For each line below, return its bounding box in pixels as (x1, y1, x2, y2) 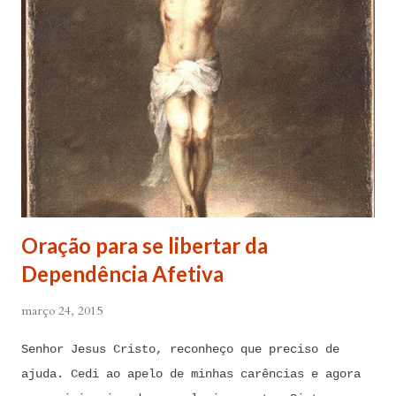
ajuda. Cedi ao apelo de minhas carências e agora (21, 366, 361, 381)
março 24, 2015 (21, 301, 103, 319)
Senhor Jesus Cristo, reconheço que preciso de (21, 341, 339, 356)
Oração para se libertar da (21, 232, 268, 258)
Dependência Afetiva (21, 260, 224, 286)
